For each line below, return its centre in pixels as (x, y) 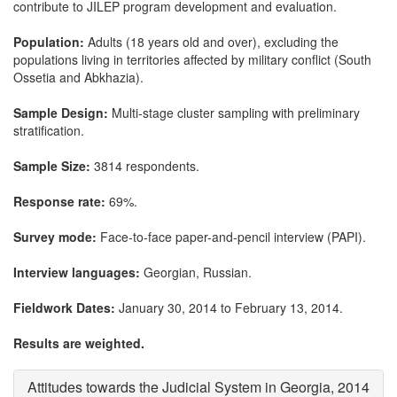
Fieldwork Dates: (66, 307)
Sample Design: (61, 113)
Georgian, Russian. (196, 272)
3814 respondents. (145, 166)
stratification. (49, 130)
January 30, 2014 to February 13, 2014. (231, 307)
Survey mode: (55, 237)
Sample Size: (52, 166)
